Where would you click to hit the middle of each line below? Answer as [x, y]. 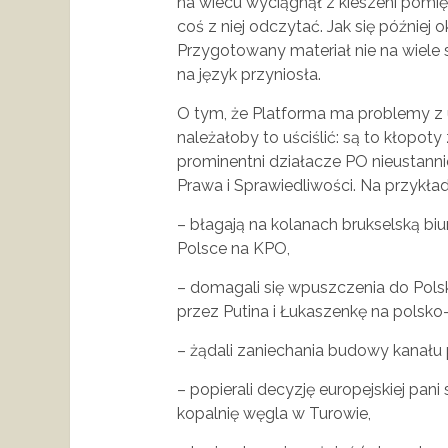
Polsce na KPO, [233, 248]
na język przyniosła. [248, 74]
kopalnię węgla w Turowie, [273, 413]
